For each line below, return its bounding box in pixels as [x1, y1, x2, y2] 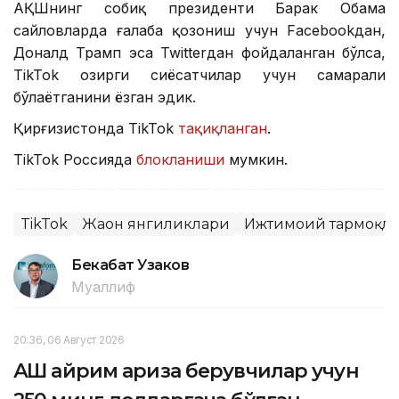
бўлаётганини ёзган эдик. [13, 88, 196, 107]
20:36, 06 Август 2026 [13, 333, 125, 347]
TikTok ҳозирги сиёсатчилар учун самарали [13, 66, 386, 85]
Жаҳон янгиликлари [82, 216, 230, 233]
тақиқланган [178, 119, 267, 138]
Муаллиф [71, 278, 135, 297]
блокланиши [136, 151, 224, 169]
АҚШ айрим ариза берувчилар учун [13, 359, 359, 384]
